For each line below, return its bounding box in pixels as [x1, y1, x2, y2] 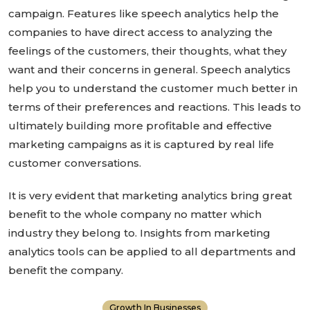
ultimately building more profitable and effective [8, 119, 272, 133]
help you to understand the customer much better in [8, 82, 298, 95]
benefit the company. [8, 264, 123, 277]
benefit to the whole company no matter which [8, 208, 262, 221]
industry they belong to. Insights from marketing [8, 226, 271, 240]
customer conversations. [8, 156, 141, 170]
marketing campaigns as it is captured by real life [8, 138, 274, 152]
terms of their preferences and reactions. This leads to [8, 100, 301, 114]
